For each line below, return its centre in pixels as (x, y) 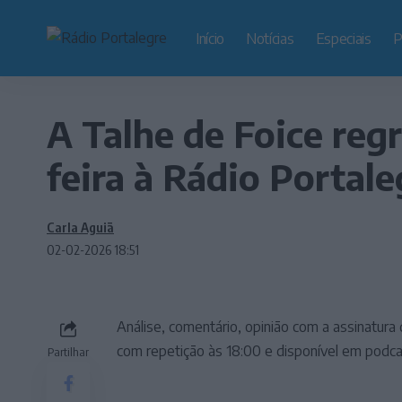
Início (210, 38)
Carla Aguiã (80, 227)
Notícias (270, 38)
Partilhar (68, 352)
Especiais (343, 38)
